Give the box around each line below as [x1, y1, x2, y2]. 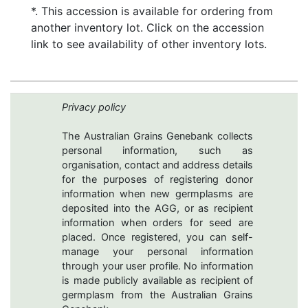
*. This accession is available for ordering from [31, 4, 273, 19]
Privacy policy [62, 101, 126, 114]
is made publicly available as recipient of [62, 274, 253, 287]
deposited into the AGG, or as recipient [62, 202, 253, 215]
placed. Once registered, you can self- [62, 231, 253, 244]
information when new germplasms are [62, 188, 253, 201]
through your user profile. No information [62, 260, 253, 273]
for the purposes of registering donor [62, 173, 253, 186]
